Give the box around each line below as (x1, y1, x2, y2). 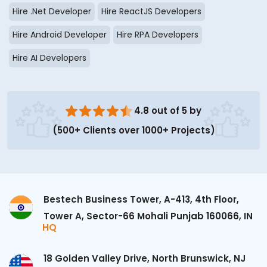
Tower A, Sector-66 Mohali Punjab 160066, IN (44, 210, 253, 223)
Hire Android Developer (13, 28, 107, 41)
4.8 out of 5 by (134, 104, 201, 117)
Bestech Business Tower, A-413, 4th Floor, (44, 193, 239, 206)
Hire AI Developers (13, 51, 86, 64)
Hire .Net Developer (13, 5, 91, 17)
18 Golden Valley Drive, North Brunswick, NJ (44, 252, 246, 265)
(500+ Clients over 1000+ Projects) (52, 123, 215, 136)
